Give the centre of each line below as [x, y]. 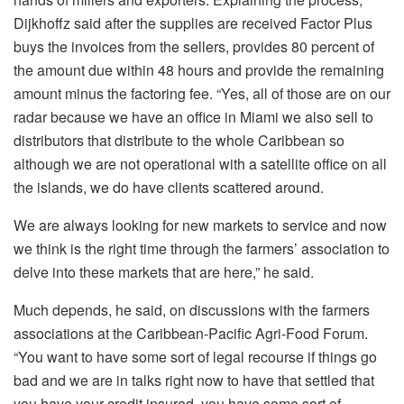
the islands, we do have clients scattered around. [169, 187]
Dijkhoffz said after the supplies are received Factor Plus [193, 23]
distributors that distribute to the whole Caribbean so [179, 140]
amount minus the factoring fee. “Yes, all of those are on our [202, 93]
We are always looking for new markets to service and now [200, 225]
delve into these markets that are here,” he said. [164, 271]
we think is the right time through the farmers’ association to [202, 248]
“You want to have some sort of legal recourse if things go [195, 356]
